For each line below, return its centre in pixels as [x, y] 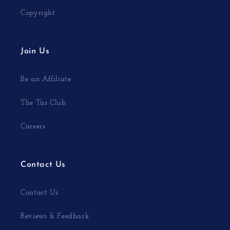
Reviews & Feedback [55, 216]
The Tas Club [43, 103]
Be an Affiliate [46, 79]
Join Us [35, 52]
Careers [33, 126]
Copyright [38, 13]
